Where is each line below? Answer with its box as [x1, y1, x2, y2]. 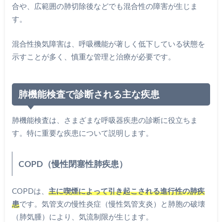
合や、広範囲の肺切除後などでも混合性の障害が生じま [11, 1, 198, 10]
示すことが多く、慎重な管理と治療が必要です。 [11, 52, 175, 61]
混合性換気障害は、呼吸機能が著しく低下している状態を [11, 39, 205, 49]
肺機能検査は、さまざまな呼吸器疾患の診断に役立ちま [11, 115, 198, 125]
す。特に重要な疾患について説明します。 [11, 128, 153, 138]
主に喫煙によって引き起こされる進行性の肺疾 [48, 186, 205, 196]
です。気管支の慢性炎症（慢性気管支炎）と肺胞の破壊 [19, 199, 205, 209]
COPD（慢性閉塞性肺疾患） [18, 158, 127, 169]
